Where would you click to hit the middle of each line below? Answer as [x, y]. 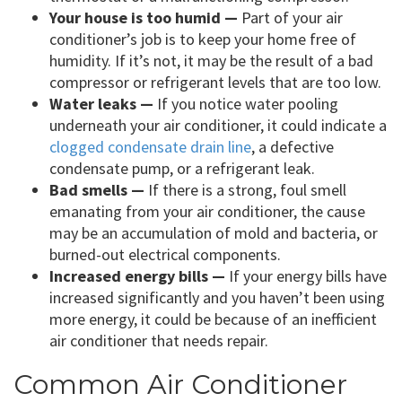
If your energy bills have [306, 276]
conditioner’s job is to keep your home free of [203, 39]
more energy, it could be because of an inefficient [213, 319]
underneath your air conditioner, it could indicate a [218, 126]
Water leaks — [101, 104]
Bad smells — [97, 190]
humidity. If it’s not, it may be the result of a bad [211, 61]
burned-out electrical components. [165, 255]
